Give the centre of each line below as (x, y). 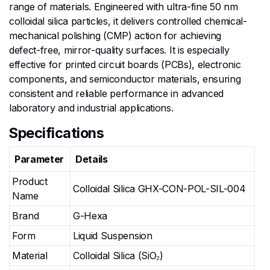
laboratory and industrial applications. (91, 108)
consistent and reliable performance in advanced (116, 93)
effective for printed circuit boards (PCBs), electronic (125, 64)
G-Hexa (90, 216)
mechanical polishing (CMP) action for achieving (115, 36)
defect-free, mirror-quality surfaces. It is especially (119, 50)
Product (30, 181)
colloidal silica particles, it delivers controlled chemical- (128, 21)
